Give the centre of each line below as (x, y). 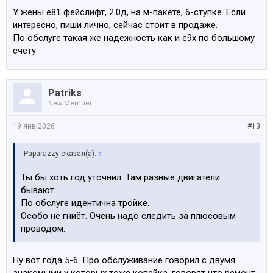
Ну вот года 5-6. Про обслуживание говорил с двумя (124, 260)
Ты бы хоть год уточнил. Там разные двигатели (120, 177)
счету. (25, 51)
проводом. (43, 229)
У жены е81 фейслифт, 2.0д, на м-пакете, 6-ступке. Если (129, 12)
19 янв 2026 (34, 126)
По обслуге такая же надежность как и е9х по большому (134, 38)
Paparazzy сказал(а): (61, 154)
